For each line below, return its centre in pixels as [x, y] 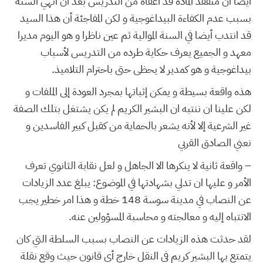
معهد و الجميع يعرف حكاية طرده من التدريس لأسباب [146, 52]
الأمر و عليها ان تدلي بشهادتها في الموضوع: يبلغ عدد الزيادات [137, 182]
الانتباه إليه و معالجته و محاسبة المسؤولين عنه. [160, 216]
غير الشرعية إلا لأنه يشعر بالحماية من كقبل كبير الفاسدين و [139, 126]
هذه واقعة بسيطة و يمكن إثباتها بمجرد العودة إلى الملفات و [138, 92]
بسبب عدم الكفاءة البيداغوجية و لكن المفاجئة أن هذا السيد [136, 18]
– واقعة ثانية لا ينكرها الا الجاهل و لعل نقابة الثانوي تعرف [138, 165]
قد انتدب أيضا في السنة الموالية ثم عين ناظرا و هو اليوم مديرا [134, 35]
